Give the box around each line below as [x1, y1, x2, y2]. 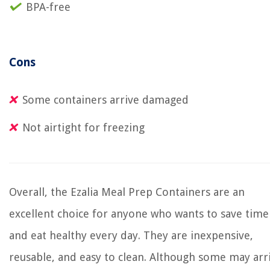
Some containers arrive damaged [22, 93, 189, 106]
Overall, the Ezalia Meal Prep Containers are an [9, 186, 245, 198]
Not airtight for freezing [22, 121, 145, 134]
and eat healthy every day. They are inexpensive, [9, 229, 253, 242]
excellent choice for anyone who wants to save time [9, 207, 269, 220]
